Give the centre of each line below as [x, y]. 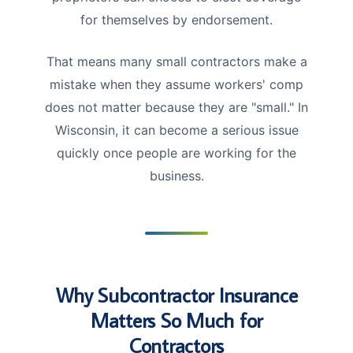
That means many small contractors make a [176, 61]
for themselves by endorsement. [176, 19]
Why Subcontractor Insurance [176, 294]
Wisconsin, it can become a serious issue [176, 130]
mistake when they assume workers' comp [176, 84]
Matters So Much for [176, 320]
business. [176, 175]
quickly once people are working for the [176, 152]
